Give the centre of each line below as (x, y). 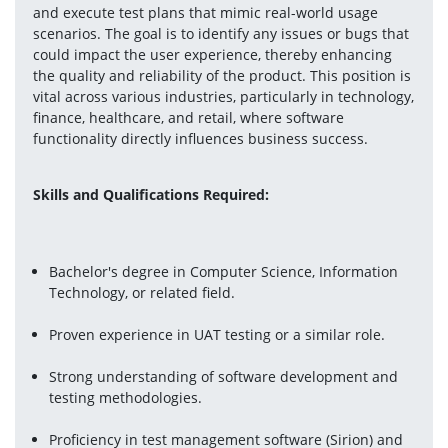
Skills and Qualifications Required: (150, 194)
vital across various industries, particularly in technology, (223, 96)
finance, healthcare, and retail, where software (188, 117)
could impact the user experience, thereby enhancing (212, 54)
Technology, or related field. (142, 292)
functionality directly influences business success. (200, 138)
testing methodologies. (126, 397)
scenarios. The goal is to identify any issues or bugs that (220, 33)
